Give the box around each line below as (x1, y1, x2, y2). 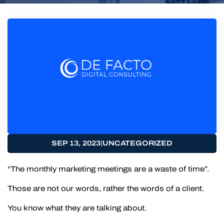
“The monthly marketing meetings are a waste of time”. (7, 164, 209, 173)
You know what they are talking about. (7, 203, 146, 212)
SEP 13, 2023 (51, 139, 100, 147)
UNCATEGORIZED (102, 139, 172, 147)
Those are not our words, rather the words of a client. (7, 184, 204, 192)
